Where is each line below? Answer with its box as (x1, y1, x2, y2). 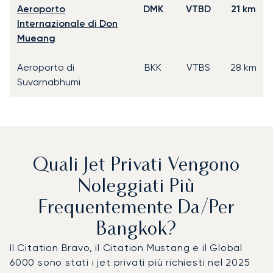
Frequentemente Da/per (38, 199, 235, 218)
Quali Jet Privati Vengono (33, 157, 240, 175)
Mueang (17, 32, 55, 44)
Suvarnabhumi (17, 76, 80, 88)
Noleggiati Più (78, 178, 195, 196)
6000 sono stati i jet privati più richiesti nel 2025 (10, 256, 250, 268)
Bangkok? (96, 221, 177, 239)
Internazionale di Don (17, 17, 118, 29)
